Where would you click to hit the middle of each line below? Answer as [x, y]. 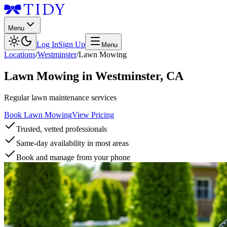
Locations [20, 54]
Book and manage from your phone [73, 157]
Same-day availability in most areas [72, 143]
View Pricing [93, 115]
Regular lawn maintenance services [60, 97]
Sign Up [72, 44]
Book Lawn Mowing [38, 115]
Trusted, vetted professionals [62, 129]
